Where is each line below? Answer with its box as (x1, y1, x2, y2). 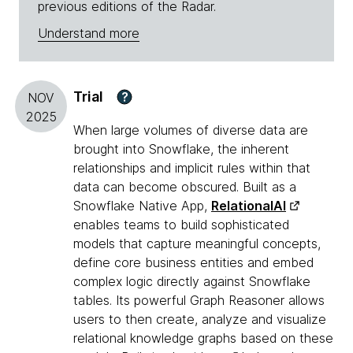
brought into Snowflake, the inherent (73, 141, 289, 158)
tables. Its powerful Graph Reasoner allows (73, 292, 325, 309)
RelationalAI (211, 198, 286, 214)
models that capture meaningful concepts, (73, 236, 321, 252)
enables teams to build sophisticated (73, 217, 289, 233)
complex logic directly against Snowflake (73, 273, 310, 290)
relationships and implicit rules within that (73, 160, 310, 176)
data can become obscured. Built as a (73, 179, 296, 195)
